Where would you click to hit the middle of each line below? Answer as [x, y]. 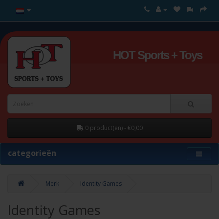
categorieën [32, 153]
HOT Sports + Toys [157, 55]
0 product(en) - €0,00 [114, 128]
